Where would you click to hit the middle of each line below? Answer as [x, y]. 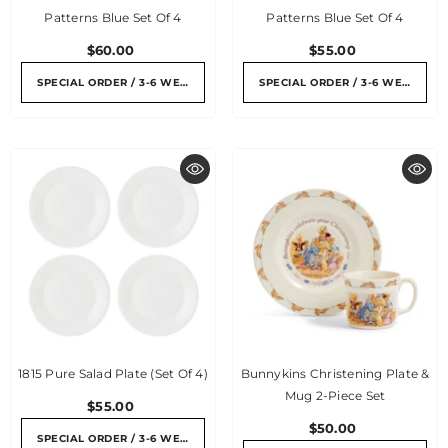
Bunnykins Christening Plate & [335, 373]
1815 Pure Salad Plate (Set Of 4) [113, 373]
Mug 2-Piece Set [335, 395]
